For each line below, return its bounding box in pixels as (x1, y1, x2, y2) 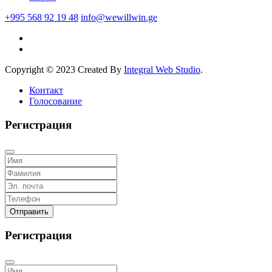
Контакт (29, 85, 63, 96)
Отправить (10, 206, 49, 216)
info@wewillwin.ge (81, 12, 157, 23)
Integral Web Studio (124, 64, 200, 75)
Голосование (29, 96, 82, 107)
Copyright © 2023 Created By (5, 64, 124, 75)
